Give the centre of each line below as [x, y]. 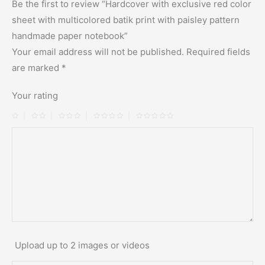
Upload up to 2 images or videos [82, 245]
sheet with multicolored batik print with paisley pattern [126, 20]
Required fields [218, 51]
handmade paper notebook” [70, 35]
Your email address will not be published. [98, 51]
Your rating [35, 95]
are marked [37, 67]
